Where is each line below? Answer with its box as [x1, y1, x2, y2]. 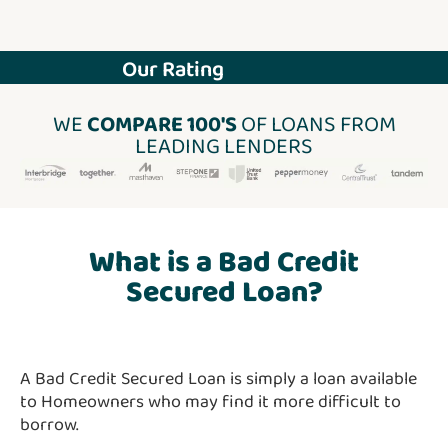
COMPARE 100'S [86, 106, 237, 143]
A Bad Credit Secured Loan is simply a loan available [20, 365, 417, 394]
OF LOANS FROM [236, 106, 396, 143]
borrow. [20, 411, 79, 440]
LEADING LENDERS [135, 128, 313, 165]
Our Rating [122, 51, 224, 88]
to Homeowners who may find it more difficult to [20, 388, 401, 417]
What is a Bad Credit [89, 239, 359, 288]
